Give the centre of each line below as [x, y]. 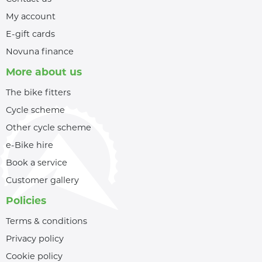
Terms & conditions [46, 221]
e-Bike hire [30, 145]
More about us [44, 71]
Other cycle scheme [49, 127]
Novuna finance [40, 51]
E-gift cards [30, 34]
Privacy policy [35, 238]
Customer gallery [42, 180]
